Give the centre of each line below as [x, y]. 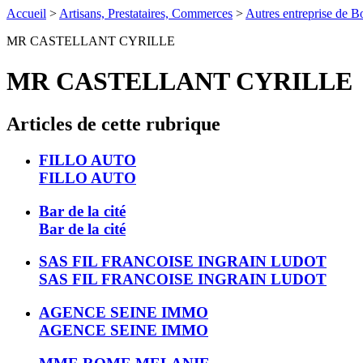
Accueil [26, 14]
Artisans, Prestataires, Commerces [146, 14]
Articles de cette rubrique [113, 124]
